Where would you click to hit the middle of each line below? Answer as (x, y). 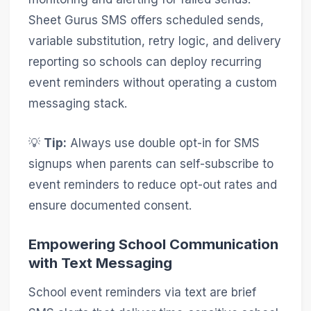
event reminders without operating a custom (152, 82)
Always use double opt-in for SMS (163, 143)
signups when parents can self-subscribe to (151, 163)
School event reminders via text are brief (142, 292)
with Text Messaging (100, 263)
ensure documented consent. (110, 205)
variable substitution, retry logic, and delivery (154, 41)
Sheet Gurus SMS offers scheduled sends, (146, 20)
